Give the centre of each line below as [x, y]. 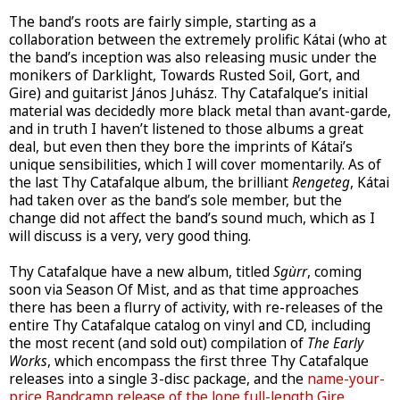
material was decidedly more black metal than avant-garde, [200, 112]
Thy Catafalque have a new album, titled [141, 272]
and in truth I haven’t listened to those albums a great [186, 129]
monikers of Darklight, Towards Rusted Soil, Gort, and [184, 76]
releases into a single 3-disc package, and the [158, 379]
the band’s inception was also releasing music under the [193, 58]
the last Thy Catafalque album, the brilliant [150, 183]
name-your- [346, 379]
